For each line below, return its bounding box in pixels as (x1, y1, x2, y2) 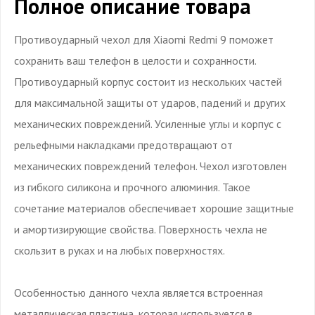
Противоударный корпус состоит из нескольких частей (14, 74, 282, 89)
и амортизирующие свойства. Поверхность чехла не (14, 221, 267, 236)
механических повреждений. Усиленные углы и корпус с (14, 116, 281, 131)
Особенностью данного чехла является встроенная (14, 285, 263, 300)
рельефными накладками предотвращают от (14, 137, 233, 152)
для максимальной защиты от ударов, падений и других (14, 95, 285, 110)
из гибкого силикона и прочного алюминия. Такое (14, 179, 250, 194)
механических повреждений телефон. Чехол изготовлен (14, 158, 287, 173)
